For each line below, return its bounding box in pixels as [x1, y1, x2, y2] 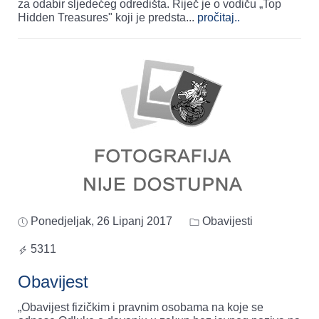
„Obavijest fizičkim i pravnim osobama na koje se [18, 301, 263, 314]
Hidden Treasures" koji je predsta [18, 11, 186, 24]
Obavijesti [199, 215, 253, 228]
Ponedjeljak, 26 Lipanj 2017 [31, 215, 172, 228]
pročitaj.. [197, 11, 240, 24]
